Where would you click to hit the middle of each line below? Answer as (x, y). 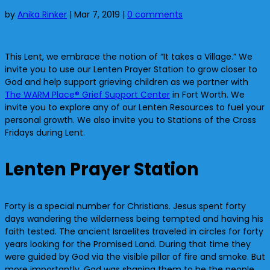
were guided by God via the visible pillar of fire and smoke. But (135, 257)
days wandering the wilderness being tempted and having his (134, 219)
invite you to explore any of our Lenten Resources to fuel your (135, 108)
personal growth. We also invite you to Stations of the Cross (130, 120)
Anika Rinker (42, 15)
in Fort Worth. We (207, 95)
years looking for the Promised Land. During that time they (128, 244)
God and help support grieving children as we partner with (127, 82)
